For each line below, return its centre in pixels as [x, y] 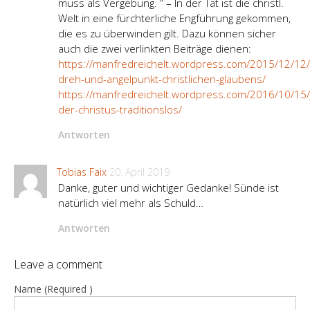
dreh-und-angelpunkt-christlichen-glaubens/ [162, 79]
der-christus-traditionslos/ [120, 110]
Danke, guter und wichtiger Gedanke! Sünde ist [168, 188]
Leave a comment [58, 265]
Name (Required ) [53, 289]
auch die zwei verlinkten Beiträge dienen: [155, 49]
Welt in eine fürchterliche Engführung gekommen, [174, 18]
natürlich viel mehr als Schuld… [131, 203]
